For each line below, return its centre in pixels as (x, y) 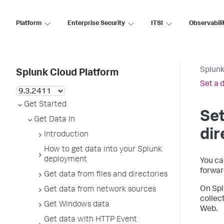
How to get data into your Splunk (103, 150)
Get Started (45, 105)
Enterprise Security (96, 23)
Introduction (66, 135)
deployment (65, 160)
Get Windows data (77, 205)
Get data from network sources (100, 190)
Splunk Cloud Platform (67, 73)
